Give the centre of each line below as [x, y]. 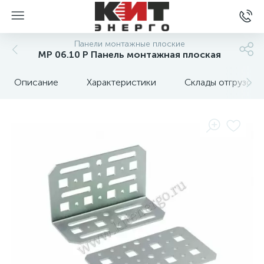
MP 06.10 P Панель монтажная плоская [130, 55]
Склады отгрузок [221, 82]
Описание [36, 82]
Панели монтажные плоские [130, 44]
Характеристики [121, 82]
